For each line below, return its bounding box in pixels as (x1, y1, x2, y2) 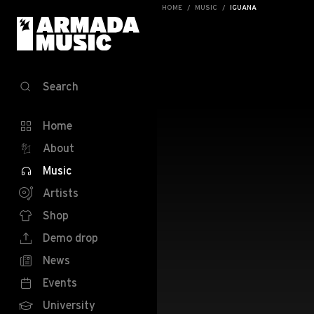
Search (43, 80, 78, 93)
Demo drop (43, 231, 98, 244)
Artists (43, 186, 78, 199)
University (43, 299, 95, 311)
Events (43, 276, 77, 289)
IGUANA (230, 4, 257, 11)
